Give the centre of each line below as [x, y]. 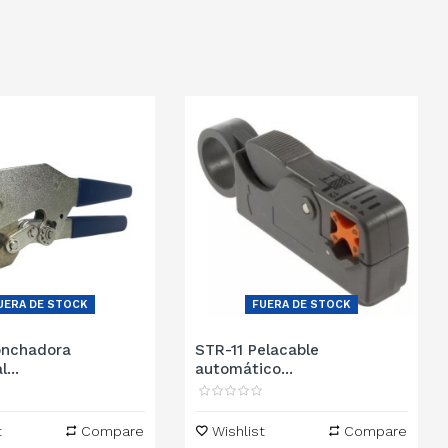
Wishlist [239, 430]
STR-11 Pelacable [257, 349]
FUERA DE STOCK [302, 304]
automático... [244, 368]
